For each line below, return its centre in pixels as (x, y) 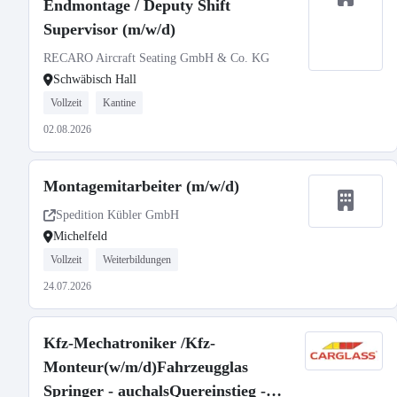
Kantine (119, 103)
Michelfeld (80, 236)
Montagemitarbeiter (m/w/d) (141, 186)
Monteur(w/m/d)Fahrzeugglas (146, 367)
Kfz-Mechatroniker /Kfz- (129, 343)
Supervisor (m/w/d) (109, 29)
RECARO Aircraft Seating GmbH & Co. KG (156, 58)
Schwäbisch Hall (95, 79)
